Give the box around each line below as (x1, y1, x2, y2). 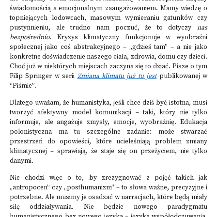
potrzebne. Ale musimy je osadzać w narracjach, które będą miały (10, 193, 207, 201)
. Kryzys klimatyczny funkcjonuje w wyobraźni (49, 33, 207, 42)
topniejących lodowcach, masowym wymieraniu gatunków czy (10, 14, 207, 22)
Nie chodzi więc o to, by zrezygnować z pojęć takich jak (10, 174, 207, 182)
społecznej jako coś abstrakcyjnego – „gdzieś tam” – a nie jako (10, 43, 207, 51)
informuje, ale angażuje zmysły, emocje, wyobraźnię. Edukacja (10, 118, 207, 126)
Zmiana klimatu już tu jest (77, 72, 157, 80)
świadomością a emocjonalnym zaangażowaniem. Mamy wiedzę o (10, 4, 207, 13)
